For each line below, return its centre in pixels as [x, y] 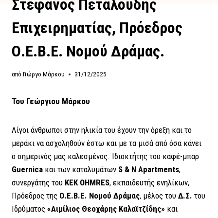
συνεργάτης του [38, 183]
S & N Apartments [149, 170]
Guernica [27, 170]
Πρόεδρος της [36, 196]
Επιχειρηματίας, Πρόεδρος [97, 27]
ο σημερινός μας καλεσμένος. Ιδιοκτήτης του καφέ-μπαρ [105, 156]
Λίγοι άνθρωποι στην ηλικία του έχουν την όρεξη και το [102, 130]
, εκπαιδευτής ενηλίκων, [149, 183]
